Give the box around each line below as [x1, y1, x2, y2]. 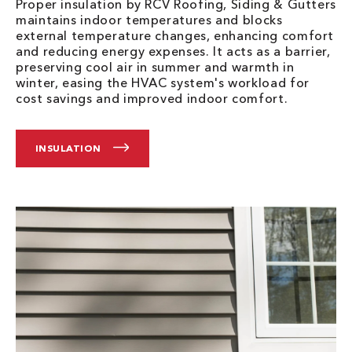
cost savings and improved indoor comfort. [16, 90, 288, 107]
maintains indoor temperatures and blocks [16, 12, 283, 28]
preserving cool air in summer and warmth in [16, 59, 295, 75]
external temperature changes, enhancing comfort [16, 27, 335, 44]
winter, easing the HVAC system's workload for [16, 75, 310, 91]
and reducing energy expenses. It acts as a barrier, [16, 43, 331, 60]
